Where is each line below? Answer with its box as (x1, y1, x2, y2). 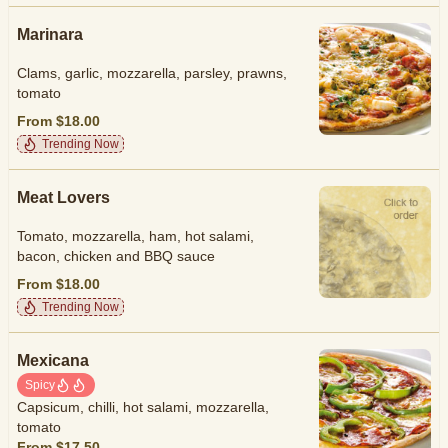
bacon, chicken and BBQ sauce (17, 248, 215, 264)
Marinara (17, 26, 83, 43)
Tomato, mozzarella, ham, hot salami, (17, 228, 254, 244)
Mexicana (17, 352, 89, 369)
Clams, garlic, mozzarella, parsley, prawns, (17, 65, 287, 81)
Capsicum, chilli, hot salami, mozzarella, (17, 399, 269, 415)
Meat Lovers (17, 189, 110, 206)
